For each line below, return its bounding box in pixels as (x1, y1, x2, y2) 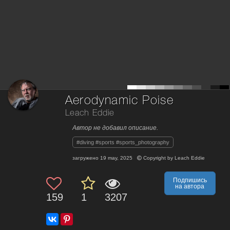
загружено (72, 155, 100, 161)
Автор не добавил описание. (72, 124, 158, 132)
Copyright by (142, 155, 175, 161)
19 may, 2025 (100, 155, 132, 161)
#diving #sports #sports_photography (76, 139, 169, 146)
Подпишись (172, 177, 207, 184)
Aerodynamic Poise (65, 95, 174, 107)
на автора (175, 183, 205, 190)
